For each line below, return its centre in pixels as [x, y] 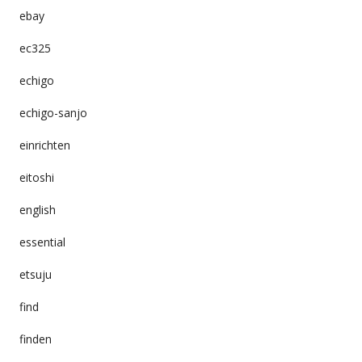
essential [42, 242]
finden [35, 339]
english [37, 209]
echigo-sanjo [53, 112]
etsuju [35, 274]
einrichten [44, 145]
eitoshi [36, 177]
